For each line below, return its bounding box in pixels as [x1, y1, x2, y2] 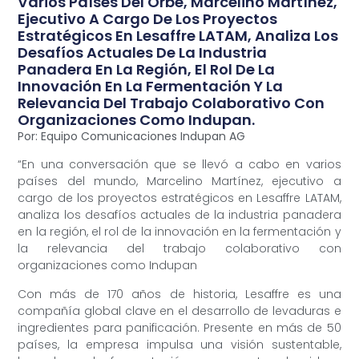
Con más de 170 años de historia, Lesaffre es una [18, 285, 341, 302]
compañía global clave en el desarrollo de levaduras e [18, 302, 341, 319]
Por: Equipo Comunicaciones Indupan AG [18, 128, 246, 145]
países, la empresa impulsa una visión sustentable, [18, 336, 341, 353]
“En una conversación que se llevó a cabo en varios [18, 156, 341, 173]
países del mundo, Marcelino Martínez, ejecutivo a [18, 173, 341, 190]
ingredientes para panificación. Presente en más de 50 [18, 319, 341, 336]
